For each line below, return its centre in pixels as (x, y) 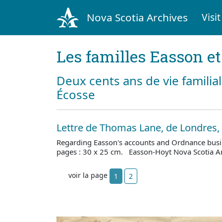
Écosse (76, 94)
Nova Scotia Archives (137, 17)
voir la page (89, 175)
